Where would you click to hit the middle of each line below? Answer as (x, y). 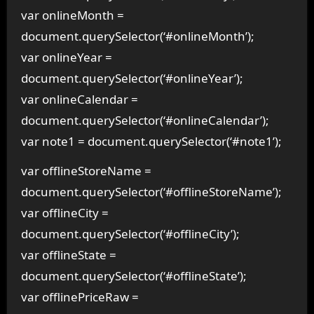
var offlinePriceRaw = (80, 297)
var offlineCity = (64, 213)
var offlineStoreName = (86, 171)
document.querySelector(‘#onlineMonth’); (137, 36)
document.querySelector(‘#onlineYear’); (132, 78)
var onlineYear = (66, 57)
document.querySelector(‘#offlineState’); (134, 276)
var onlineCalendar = (79, 99)
